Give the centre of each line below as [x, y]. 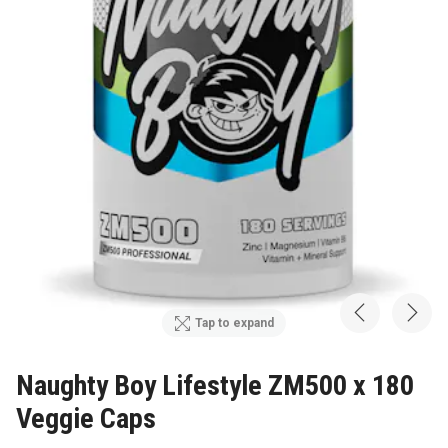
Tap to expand [235, 323]
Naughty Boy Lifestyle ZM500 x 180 [215, 385]
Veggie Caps [86, 418]
